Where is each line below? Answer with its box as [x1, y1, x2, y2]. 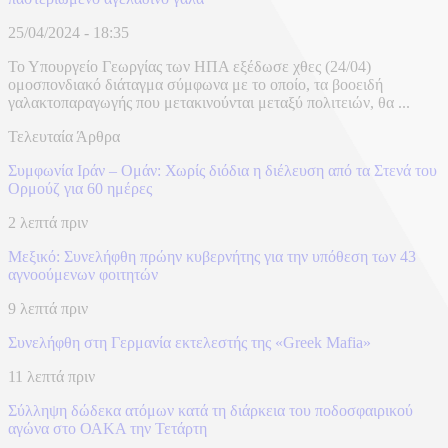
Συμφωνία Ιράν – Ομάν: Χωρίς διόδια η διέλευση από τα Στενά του [8, 162, 437, 180]
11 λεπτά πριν [8, 368, 95, 386]
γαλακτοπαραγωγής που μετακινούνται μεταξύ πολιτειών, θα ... [8, 94, 410, 112]
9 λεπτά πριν [8, 300, 88, 318]
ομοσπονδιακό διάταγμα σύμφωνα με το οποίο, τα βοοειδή [8, 76, 383, 94]
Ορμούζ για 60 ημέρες [8, 180, 152, 198]
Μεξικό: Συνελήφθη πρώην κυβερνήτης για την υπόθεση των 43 [8, 248, 416, 266]
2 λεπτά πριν [8, 214, 88, 232]
